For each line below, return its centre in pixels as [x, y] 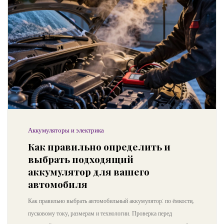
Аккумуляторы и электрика [66, 130]
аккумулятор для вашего [89, 171]
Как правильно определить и [99, 146]
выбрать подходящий [81, 159]
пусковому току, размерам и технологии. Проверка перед [100, 213]
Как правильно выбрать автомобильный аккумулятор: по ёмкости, [111, 201]
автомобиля [58, 184]
